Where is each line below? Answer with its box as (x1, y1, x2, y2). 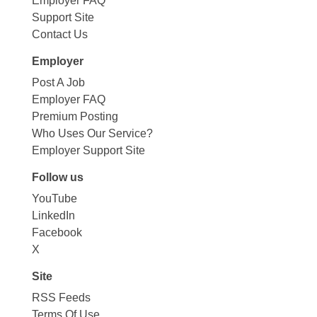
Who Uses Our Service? (31, 127, 153, 139)
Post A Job (31, 76, 85, 88)
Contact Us (31, 28, 88, 40)
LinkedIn (31, 209, 75, 221)
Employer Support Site (31, 144, 145, 156)
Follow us (31, 171, 83, 183)
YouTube (31, 192, 77, 204)
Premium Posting (31, 110, 118, 122)
